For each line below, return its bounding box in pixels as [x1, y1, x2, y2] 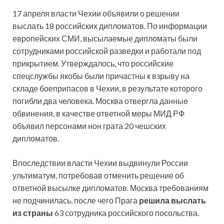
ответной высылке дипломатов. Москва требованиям [12, 183, 208, 193]
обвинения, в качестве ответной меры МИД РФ [12, 108, 184, 118]
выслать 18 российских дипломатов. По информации [12, 21, 207, 31]
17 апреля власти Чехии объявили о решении [12, 8, 179, 18]
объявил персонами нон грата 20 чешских [12, 121, 166, 131]
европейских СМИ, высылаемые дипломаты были [12, 33, 197, 43]
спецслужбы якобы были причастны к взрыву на [12, 71, 189, 81]
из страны [12, 208, 53, 218]
